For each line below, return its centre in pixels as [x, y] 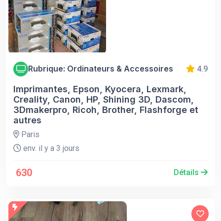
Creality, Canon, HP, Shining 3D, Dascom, [104, 99]
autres [27, 120]
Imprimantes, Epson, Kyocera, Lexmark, [100, 89]
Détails [187, 172]
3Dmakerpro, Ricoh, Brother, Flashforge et [106, 110]
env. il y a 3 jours [50, 148]
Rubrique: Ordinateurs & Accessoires [101, 69]
